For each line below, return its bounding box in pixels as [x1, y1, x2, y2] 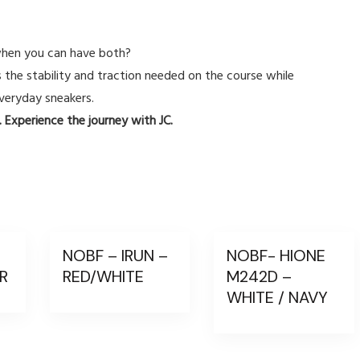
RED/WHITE [63, 265, 145, 287]
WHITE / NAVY [227, 286, 329, 308]
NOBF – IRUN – [63, 244, 169, 266]
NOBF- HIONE [227, 244, 326, 266]
